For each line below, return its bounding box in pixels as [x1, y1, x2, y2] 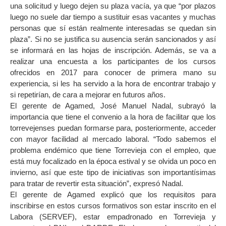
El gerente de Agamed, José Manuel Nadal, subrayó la [10, 101, 216, 110]
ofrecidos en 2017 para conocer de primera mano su [10, 68, 216, 77]
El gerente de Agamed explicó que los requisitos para [10, 190, 216, 199]
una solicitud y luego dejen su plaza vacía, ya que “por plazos [10, 2, 216, 11]
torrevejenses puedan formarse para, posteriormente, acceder [10, 124, 216, 133]
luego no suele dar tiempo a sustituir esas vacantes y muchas [10, 13, 216, 22]
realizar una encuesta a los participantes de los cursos [10, 57, 216, 66]
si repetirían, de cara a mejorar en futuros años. [10, 90, 165, 99]
